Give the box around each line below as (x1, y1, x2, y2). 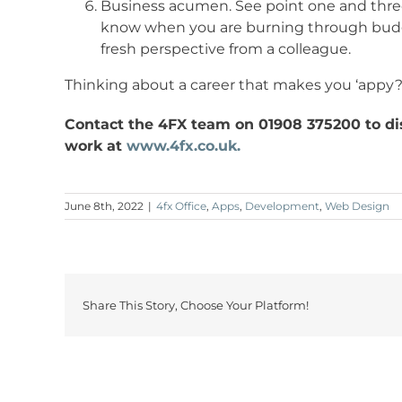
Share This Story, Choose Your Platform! (83, 297, 309, 312)
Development (245, 199, 319, 214)
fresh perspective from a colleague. (100, 40, 351, 58)
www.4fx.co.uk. (126, 137, 240, 155)
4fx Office (156, 199, 206, 214)
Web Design (325, 199, 389, 214)
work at (64, 137, 127, 155)
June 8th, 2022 (65, 199, 144, 214)
